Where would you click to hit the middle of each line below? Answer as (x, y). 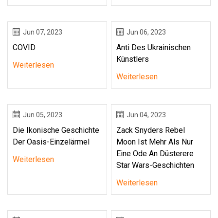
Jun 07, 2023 (43, 32)
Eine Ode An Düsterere (155, 153)
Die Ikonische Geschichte (56, 130)
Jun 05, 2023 (43, 115)
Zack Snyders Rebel (151, 130)
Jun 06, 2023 (146, 32)
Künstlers (133, 59)
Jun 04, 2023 (146, 115)
